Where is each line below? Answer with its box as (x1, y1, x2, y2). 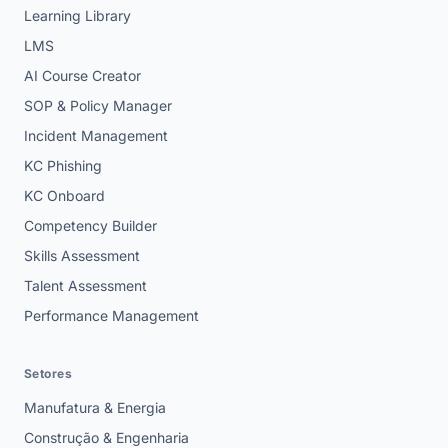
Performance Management (24, 307, 199, 325)
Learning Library (24, 7, 131, 25)
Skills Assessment (24, 247, 140, 265)
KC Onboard (24, 187, 105, 205)
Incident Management (24, 127, 168, 145)
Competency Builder (24, 217, 157, 235)
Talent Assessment (24, 277, 147, 295)
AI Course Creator (24, 67, 141, 85)
